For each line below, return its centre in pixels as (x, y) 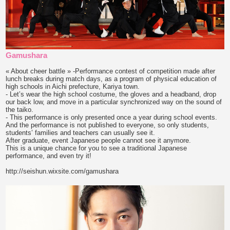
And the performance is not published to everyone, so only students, (108, 125)
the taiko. (20, 109)
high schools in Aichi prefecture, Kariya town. (73, 86)
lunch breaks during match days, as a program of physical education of (111, 79)
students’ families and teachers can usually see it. (81, 132)
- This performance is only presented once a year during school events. (112, 117)
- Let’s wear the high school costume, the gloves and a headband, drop (111, 94)
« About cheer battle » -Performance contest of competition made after (111, 71)
